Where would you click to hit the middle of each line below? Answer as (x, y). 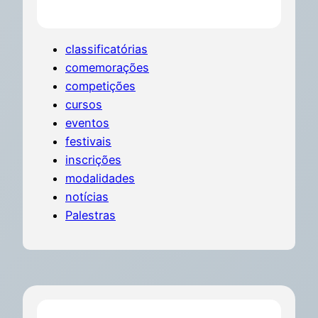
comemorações (107, 67)
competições (100, 86)
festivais (88, 141)
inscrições (93, 159)
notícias (87, 196)
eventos (87, 122)
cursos (84, 104)
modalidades (100, 178)
